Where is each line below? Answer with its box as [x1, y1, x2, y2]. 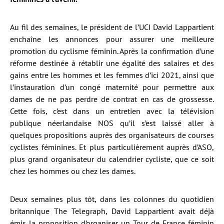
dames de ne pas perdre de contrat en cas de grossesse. [10, 94, 214, 104]
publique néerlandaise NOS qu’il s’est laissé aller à [10, 118, 214, 128]
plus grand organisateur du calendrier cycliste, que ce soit [10, 154, 214, 164]
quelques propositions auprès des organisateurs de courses [10, 130, 214, 140]
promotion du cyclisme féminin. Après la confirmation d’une [10, 46, 214, 56]
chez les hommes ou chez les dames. [10, 166, 135, 176]
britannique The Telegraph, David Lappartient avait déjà [10, 206, 214, 216]
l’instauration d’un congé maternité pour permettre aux [10, 82, 214, 92]
